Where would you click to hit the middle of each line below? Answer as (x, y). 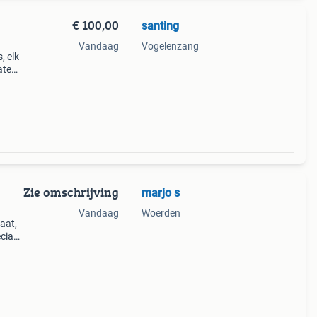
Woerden (161, 213)
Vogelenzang (170, 46)
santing (160, 26)
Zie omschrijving (71, 192)
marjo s (160, 193)
